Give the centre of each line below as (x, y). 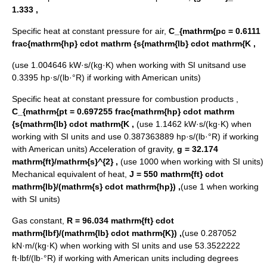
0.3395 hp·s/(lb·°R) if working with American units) (106, 78)
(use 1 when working (220, 187)
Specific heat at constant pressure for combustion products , (125, 99)
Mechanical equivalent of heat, (71, 174)
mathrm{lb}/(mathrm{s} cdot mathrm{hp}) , (96, 187)
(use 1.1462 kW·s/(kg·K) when (193, 124)
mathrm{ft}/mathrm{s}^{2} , (65, 162)
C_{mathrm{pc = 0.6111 (215, 31)
